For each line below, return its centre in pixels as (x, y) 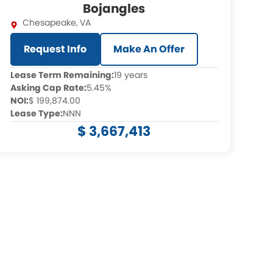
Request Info (55, 49)
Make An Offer (149, 49)
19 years (130, 75)
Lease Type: (36, 113)
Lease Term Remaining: (62, 75)
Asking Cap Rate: (48, 88)
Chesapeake (49, 23)
